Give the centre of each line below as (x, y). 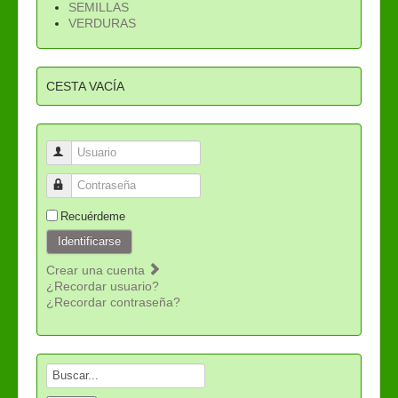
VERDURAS (102, 23)
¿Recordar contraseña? (113, 302)
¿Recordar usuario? (103, 286)
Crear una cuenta (97, 270)
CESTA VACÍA (85, 86)
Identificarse (89, 241)
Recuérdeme (93, 216)
